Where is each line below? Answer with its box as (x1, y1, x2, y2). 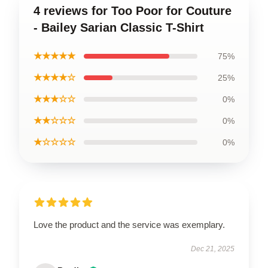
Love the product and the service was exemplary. (33, 219, 225, 230)
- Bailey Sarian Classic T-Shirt (33, 20, 204, 34)
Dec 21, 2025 (191, 244, 234, 253)
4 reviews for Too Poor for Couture (33, 4, 232, 17)
